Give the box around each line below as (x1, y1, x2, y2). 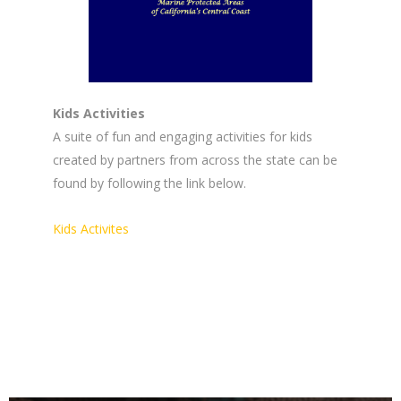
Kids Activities (53, 104, 145, 122)
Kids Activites (53, 219, 129, 237)
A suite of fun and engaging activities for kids (53, 127, 312, 145)
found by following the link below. (53, 174, 246, 192)
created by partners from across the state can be (53, 150, 337, 168)
